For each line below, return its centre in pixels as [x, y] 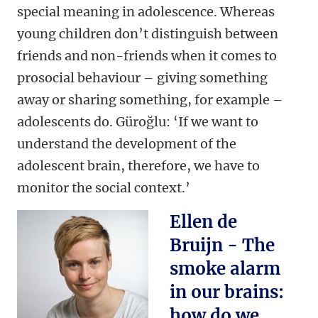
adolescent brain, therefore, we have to [138, 166]
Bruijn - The [222, 246]
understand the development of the [127, 144]
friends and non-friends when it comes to [147, 56]
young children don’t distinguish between [148, 34]
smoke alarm [225, 269]
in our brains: [227, 292]
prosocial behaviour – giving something [142, 78]
